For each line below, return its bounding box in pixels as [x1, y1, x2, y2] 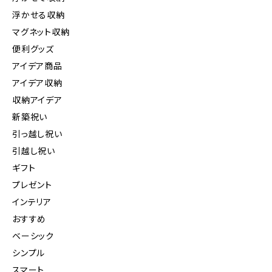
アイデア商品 [12, 61, 63, 72]
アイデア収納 [12, 78, 63, 89]
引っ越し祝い [12, 129, 63, 140]
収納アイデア [12, 95, 63, 106]
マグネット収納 [12, 27, 70, 38]
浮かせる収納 [12, 10, 65, 21]
